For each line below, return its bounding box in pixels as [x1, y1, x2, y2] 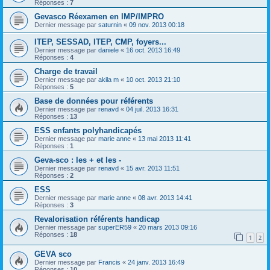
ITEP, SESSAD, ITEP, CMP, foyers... [34, 37, 166, 46]
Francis [98, 259, 121, 266]
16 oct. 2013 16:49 [126, 46, 180, 54]
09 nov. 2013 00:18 [129, 20, 184, 28]
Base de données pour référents [34, 96, 153, 105]
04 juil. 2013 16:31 [126, 105, 178, 113]
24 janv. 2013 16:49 [128, 259, 184, 266]
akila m [98, 75, 119, 83]
